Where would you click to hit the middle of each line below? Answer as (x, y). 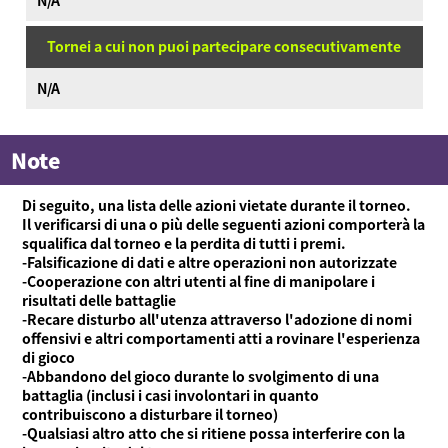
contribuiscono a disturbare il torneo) (150, 413)
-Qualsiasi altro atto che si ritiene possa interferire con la (214, 432)
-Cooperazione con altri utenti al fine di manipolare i (199, 280)
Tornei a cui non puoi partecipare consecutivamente (224, 46)
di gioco (49, 356)
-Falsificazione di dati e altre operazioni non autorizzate (210, 261)
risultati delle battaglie (99, 299)
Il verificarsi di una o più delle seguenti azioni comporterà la (224, 223)
